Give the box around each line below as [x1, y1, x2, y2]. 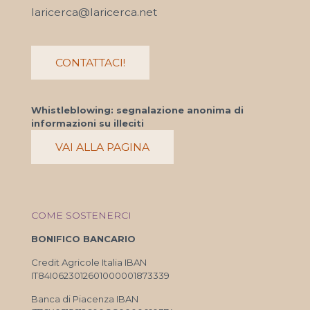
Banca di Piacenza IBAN [31, 293, 138, 304]
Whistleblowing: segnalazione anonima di [31, 104, 244, 116]
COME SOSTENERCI [31, 208, 131, 221]
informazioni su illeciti [31, 117, 144, 129]
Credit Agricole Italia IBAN [31, 256, 147, 268]
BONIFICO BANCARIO [31, 232, 136, 244]
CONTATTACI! [55, 55, 125, 69]
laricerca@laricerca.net [31, 5, 157, 19]
